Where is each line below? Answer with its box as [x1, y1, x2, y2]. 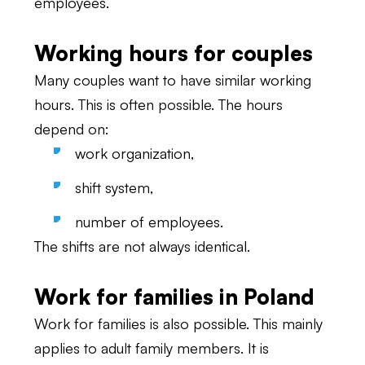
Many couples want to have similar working [34, 71, 311, 89]
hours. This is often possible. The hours [34, 95, 283, 113]
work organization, [75, 144, 194, 162]
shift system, [75, 178, 153, 196]
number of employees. [75, 213, 223, 231]
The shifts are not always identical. [34, 237, 250, 255]
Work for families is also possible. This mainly [34, 314, 323, 332]
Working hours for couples [34, 40, 313, 66]
